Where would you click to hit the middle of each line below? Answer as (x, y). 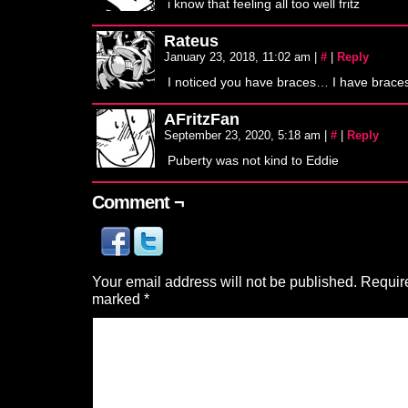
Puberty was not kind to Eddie (253, 161)
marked (118, 299)
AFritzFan (202, 119)
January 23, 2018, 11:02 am (239, 57)
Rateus (191, 41)
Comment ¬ (138, 202)
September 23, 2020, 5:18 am (244, 136)
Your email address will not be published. (224, 281)
